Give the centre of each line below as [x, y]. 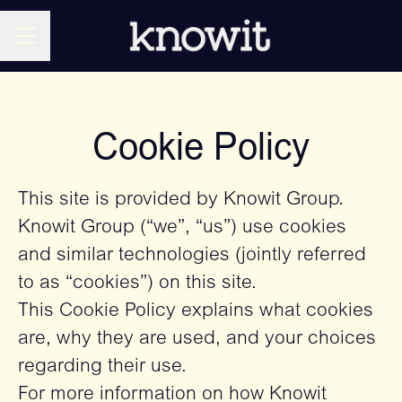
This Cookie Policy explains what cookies [196, 312]
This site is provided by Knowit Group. [181, 201]
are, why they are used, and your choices [197, 340]
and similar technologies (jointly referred [192, 256]
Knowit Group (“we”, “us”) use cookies [182, 228]
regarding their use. [102, 367]
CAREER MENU [62, 44]
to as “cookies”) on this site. [137, 284]
